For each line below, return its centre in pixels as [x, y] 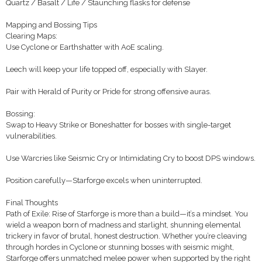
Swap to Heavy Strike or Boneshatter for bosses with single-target [118, 125]
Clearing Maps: [32, 36]
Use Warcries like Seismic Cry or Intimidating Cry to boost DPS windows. [131, 158]
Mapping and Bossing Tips [51, 25]
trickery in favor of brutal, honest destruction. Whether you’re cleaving [126, 236]
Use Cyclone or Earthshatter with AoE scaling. [85, 47]
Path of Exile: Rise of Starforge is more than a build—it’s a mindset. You [127, 214]
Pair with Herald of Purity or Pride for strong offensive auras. [108, 92]
